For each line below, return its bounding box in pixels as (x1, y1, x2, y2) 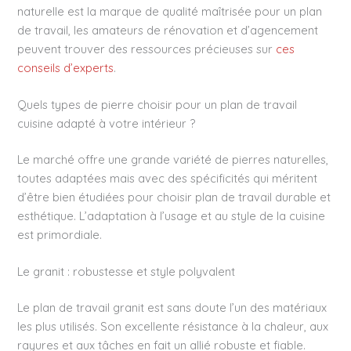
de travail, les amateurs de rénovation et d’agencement (17, 22, 319, 38)
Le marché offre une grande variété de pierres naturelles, (17, 151, 329, 167)
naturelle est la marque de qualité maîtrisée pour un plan (17, 3, 323, 19)
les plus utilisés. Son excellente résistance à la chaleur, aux (17, 319, 329, 335)
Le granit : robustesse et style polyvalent (17, 264, 236, 280)
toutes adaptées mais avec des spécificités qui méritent (17, 170, 318, 186)
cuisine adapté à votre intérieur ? (17, 116, 196, 132)
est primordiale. (17, 226, 103, 242)
